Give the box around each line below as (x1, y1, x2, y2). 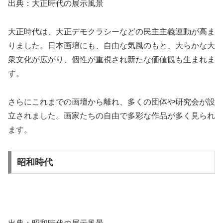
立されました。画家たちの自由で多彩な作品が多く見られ (8, 111, 215, 120)
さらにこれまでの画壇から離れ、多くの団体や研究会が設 (8, 97, 215, 106)
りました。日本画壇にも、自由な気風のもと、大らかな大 (8, 41, 215, 50)
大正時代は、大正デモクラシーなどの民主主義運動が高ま (8, 27, 215, 36)
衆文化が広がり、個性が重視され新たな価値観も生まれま (8, 55, 215, 64)
